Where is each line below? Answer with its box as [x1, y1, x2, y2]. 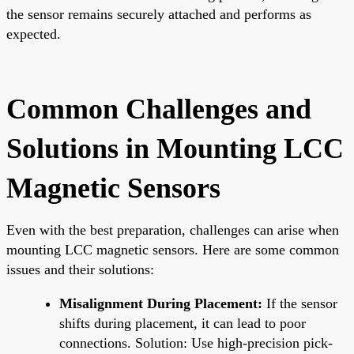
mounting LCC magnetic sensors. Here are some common [6, 241, 339, 258]
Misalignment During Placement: [59, 295, 262, 311]
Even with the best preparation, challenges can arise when [6, 221, 339, 238]
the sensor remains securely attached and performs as [6, 6, 311, 22]
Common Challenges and [6, 92, 311, 125]
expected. [6, 25, 61, 42]
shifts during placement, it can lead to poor [59, 314, 306, 331]
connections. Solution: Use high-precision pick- [59, 334, 333, 351]
